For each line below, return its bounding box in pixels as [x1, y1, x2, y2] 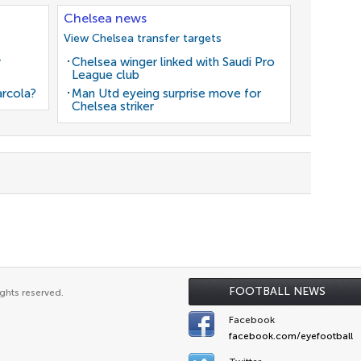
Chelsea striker [72, 99, 154, 114]
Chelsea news [64, 10, 147, 26]
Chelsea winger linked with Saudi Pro [72, 55, 275, 69]
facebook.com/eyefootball [229, 330, 353, 342]
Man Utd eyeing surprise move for [72, 86, 261, 101]
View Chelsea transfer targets [64, 31, 222, 45]
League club [72, 68, 139, 82]
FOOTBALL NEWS [229, 284, 326, 298]
